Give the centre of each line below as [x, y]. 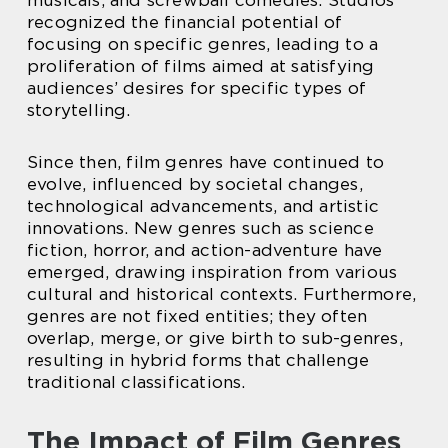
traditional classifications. [136, 381]
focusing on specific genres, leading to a [203, 43]
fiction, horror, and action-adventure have [205, 249]
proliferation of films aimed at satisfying [201, 65]
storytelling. [79, 109]
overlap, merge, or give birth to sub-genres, [215, 337]
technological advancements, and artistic [203, 205]
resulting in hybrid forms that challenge [198, 359]
